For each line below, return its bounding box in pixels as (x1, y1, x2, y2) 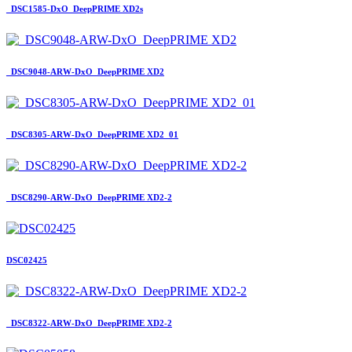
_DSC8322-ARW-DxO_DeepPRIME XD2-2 (6, 317, 172, 328)
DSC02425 (6, 255, 47, 265)
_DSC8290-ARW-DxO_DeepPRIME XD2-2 (6, 192, 172, 202)
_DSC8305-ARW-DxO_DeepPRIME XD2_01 (6, 129, 178, 139)
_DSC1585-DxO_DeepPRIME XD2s (6, 3, 143, 13)
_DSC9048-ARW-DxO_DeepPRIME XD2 (6, 66, 164, 76)
